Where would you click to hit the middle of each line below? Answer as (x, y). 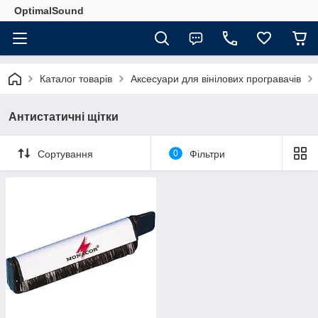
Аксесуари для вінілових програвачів (216, 79)
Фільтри (207, 154)
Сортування (65, 154)
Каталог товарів (76, 79)
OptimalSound (49, 11)
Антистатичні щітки (64, 117)
